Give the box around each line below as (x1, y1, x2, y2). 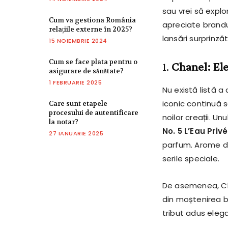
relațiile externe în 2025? (49, 25, 132, 34)
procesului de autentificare (49, 108, 138, 118)
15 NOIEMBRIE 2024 (49, 37, 107, 45)
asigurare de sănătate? (49, 67, 124, 76)
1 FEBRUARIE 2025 (49, 78, 102, 87)
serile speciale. (162, 153, 219, 164)
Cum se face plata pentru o (49, 58, 137, 67)
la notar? (49, 118, 78, 127)
